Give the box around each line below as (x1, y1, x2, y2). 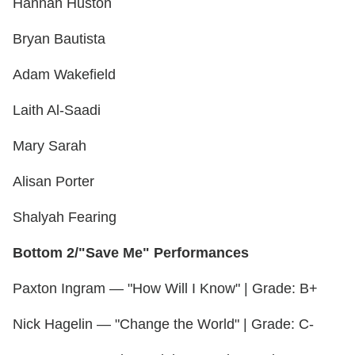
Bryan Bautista (13, 31, 105, 48)
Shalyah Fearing (13, 209, 116, 226)
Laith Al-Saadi (13, 102, 101, 119)
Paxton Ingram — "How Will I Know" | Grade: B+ (13, 281, 318, 297)
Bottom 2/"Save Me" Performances (13, 245, 249, 261)
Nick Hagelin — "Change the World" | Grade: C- (13, 316, 314, 333)
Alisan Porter (13, 174, 94, 190)
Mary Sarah (13, 138, 86, 155)
